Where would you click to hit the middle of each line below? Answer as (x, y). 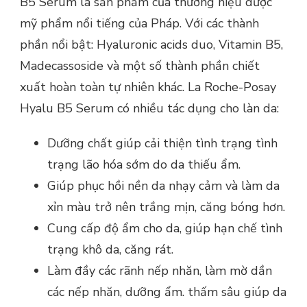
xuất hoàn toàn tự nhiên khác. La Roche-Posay (148, 87)
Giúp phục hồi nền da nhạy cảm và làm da (163, 186)
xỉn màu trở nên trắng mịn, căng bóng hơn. (166, 207)
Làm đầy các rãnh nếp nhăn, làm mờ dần (160, 271)
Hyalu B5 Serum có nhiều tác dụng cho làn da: (149, 109)
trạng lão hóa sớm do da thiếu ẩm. (144, 165)
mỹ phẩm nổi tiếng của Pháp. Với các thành (139, 24)
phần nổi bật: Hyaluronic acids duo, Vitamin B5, (151, 45)
